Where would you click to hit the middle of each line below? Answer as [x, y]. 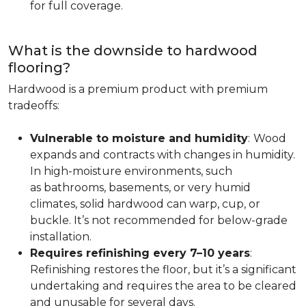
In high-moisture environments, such [131, 171]
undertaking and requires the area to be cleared [163, 286]
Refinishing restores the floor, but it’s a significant [163, 269]
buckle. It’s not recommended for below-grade [159, 220]
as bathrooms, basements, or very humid [140, 187]
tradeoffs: [34, 106]
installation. [61, 237]
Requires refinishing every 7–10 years [140, 253]
